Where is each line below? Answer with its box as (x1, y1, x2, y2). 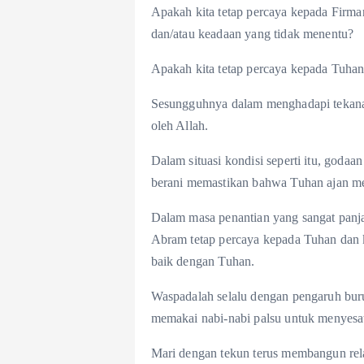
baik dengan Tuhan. (150, 254, 255, 269)
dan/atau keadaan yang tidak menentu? (150, 27, 354, 41)
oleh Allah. (150, 119, 209, 133)
